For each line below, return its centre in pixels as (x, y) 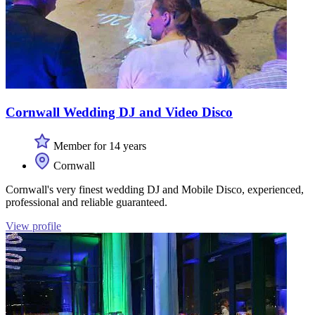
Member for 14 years (98, 146)
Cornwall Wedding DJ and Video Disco (119, 112)
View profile (33, 226)
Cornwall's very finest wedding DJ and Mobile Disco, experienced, (155, 190)
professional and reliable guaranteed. (86, 202)
